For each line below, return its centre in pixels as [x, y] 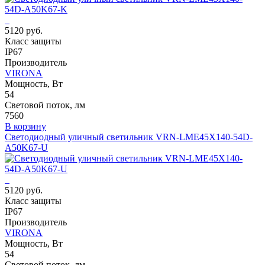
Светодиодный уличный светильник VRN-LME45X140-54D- [129, 137]
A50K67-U [26, 148]
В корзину [25, 127]
